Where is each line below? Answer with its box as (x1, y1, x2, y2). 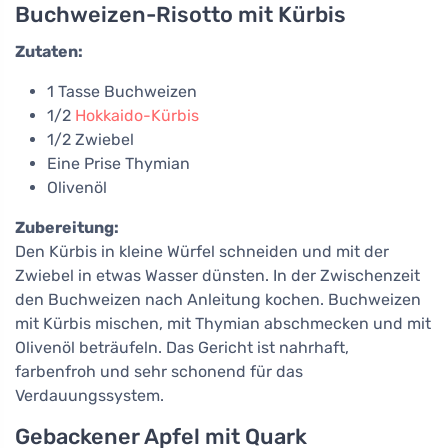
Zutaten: (15, 41, 83, 61)
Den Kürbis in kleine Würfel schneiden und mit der (15, 241, 389, 261)
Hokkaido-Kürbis (75, 105, 199, 125)
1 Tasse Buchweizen (47, 81, 197, 101)
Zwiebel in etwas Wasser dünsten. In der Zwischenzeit (15, 265, 420, 285)
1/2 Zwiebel (47, 129, 134, 149)
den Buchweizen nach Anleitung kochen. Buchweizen (15, 289, 421, 309)
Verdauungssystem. (15, 385, 164, 405)
